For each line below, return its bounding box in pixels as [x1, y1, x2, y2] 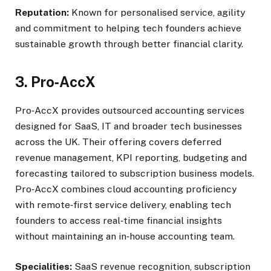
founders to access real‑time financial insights [15, 215, 222, 227]
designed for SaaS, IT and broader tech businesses [15, 120, 242, 132]
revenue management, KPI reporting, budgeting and [15, 152, 247, 164]
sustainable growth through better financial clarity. [15, 38, 246, 50]
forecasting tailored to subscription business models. [15, 168, 254, 180]
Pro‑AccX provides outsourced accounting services [15, 105, 244, 117]
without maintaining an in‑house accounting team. [15, 230, 237, 243]
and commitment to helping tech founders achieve [15, 22, 241, 34]
